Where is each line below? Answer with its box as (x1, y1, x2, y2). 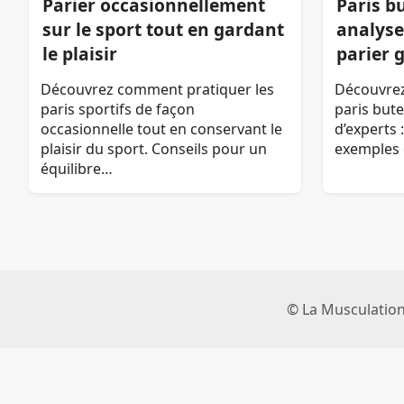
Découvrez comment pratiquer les (40, 79, 274, 100)
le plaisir (42, 41, 118, 66)
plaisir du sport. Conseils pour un (40, 139, 267, 160)
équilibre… (40, 159, 113, 179)
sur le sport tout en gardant (42, 16, 285, 41)
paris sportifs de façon (40, 99, 195, 120)
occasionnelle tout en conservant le (40, 119, 282, 140)
